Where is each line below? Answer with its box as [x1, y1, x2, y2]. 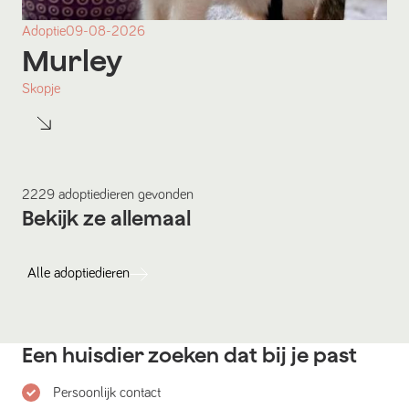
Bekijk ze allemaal [22, 206, 191, 231]
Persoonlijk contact [53, 385, 161, 401]
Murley [22, 43, 122, 79]
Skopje [22, 81, 60, 97]
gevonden [134, 187, 194, 203]
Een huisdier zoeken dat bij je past [22, 343, 357, 368]
